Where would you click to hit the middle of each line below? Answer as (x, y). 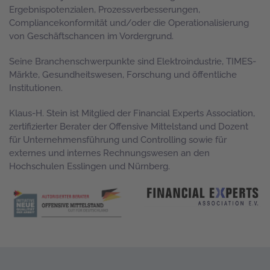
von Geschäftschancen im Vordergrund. (91, 36)
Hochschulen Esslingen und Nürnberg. (89, 166)
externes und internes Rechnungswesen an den (109, 153)
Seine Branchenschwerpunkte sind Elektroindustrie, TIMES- (133, 61)
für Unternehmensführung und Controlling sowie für (118, 140)
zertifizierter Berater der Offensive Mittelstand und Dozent (129, 127)
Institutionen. (36, 88)
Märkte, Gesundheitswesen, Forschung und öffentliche (123, 75)
